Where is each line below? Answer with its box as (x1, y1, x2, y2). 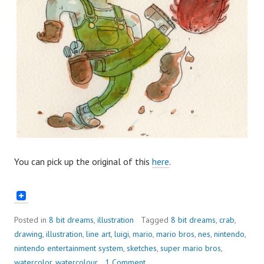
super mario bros (160, 242, 221, 253)
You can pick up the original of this (14, 156, 152, 168)
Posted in (14, 214, 49, 225)
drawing (14, 228, 42, 239)
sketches (127, 242, 157, 253)
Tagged (141, 214, 171, 225)
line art (86, 228, 111, 239)
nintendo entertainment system (14, 242, 123, 253)
